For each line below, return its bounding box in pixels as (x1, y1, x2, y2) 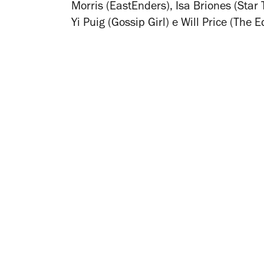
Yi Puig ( (71, 18, 111, 30)
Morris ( (71, 1, 110, 14)
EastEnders (110, 1, 166, 14)
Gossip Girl (111, 18, 166, 30)
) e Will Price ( (166, 18, 233, 30)
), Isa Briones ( (166, 1, 237, 14)
